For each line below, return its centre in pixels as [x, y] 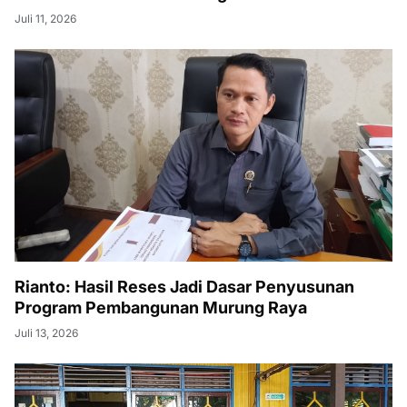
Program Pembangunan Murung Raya [161, 308]
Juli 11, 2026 [45, 19]
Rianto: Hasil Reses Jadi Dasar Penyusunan [184, 287]
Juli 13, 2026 [46, 333]
